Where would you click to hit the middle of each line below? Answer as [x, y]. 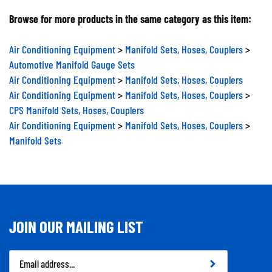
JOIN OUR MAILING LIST [76, 222]
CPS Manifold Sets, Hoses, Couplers [76, 105]
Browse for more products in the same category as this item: [130, 14]
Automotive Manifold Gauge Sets [72, 59]
